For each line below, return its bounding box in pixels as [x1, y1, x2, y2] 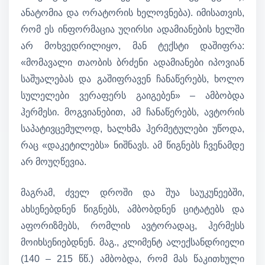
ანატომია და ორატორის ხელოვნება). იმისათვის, [21, 8, 244, 18]
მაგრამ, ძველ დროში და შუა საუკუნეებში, [21, 188, 244, 198]
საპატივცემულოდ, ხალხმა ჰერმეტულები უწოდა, [21, 124, 244, 134]
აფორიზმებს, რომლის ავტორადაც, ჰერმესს [21, 221, 244, 231]
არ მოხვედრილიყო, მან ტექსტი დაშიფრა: [21, 41, 244, 51]
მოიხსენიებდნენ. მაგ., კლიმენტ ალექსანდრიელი [21, 237, 244, 248]
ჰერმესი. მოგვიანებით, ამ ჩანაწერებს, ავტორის [21, 107, 244, 118]
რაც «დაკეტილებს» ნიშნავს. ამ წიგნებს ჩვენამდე [21, 140, 244, 151]
